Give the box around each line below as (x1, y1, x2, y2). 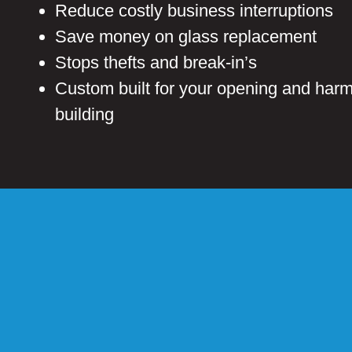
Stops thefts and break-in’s (55, 53, 257, 73)
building (55, 104, 114, 125)
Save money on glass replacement (55, 27, 317, 47)
